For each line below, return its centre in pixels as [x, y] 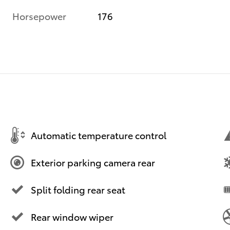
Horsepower [39, 15]
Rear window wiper [72, 217]
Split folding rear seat [78, 189]
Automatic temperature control [99, 135]
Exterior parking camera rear [93, 162]
